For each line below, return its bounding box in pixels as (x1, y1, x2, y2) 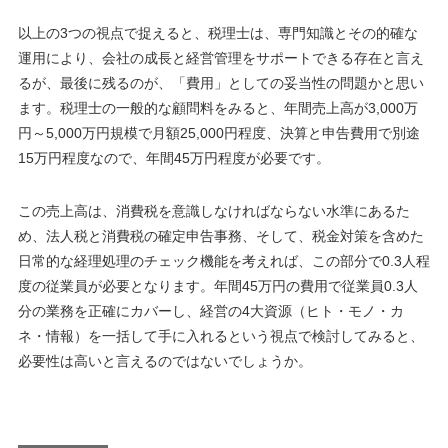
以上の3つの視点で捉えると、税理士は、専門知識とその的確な (17, 25, 418, 42)
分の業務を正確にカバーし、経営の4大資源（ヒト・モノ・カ (17, 303, 404, 320)
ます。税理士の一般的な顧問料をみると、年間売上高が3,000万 (17, 100, 418, 117)
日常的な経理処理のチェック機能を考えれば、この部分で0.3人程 (17, 253, 430, 270)
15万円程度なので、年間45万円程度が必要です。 (17, 150, 330, 167)
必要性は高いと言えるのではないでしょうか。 (17, 353, 312, 370)
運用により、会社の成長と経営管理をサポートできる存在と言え (17, 50, 424, 67)
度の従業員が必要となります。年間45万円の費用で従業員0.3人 (17, 278, 418, 295)
